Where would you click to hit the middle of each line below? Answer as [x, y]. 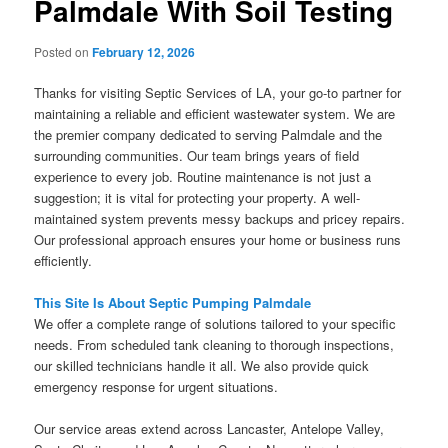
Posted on [63, 51]
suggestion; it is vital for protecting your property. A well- [197, 198]
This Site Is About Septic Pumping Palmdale [173, 303]
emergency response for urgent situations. [156, 387]
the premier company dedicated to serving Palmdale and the [208, 135]
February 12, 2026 [144, 52]
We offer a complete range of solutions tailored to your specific [215, 324]
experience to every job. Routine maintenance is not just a [203, 177]
